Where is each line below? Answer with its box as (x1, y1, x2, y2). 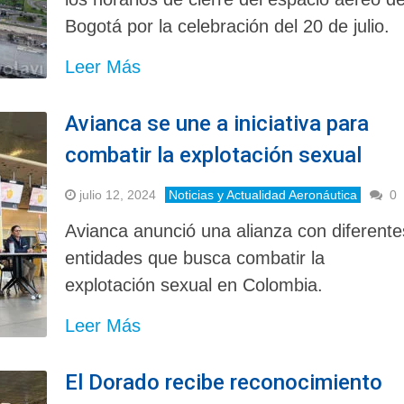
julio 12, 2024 (79, 187, 157, 202)
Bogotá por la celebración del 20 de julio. (65, 15, 390, 36)
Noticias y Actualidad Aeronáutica (169, 187, 358, 202)
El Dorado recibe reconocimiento (65, 369, 383, 395)
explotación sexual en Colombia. (65, 274, 324, 295)
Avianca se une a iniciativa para (65, 110, 370, 136)
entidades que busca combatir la (65, 247, 326, 268)
